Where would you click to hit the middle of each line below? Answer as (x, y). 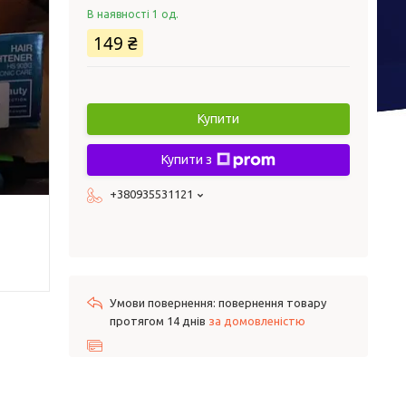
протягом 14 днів (159, 321)
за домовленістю (257, 321)
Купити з (187, 159)
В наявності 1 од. (133, 14)
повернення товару (272, 303)
